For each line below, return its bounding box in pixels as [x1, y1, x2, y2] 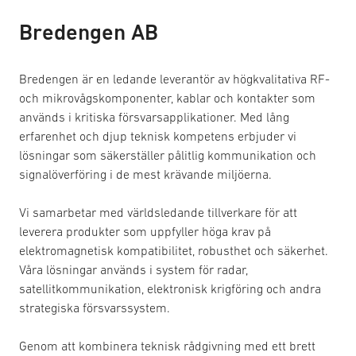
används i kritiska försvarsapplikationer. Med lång [19, 110, 289, 124]
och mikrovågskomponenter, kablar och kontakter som [19, 91, 315, 105]
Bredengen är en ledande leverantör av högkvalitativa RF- [19, 72, 330, 86]
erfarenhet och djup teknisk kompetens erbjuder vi [19, 129, 296, 143]
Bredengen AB [19, 19, 158, 44]
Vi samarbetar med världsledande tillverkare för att [19, 205, 297, 219]
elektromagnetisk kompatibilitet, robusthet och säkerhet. [19, 243, 328, 257]
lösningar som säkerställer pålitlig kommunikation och [19, 148, 316, 162]
